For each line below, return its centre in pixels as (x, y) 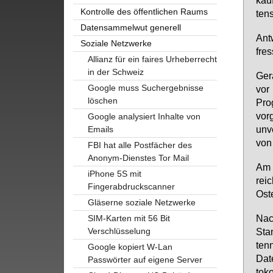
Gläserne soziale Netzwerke (141, 202)
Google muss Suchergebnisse (145, 87)
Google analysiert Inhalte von (144, 116)
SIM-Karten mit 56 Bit (129, 218)
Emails (100, 129)
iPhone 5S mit (114, 173)
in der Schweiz (115, 72)
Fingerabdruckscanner (131, 186)
